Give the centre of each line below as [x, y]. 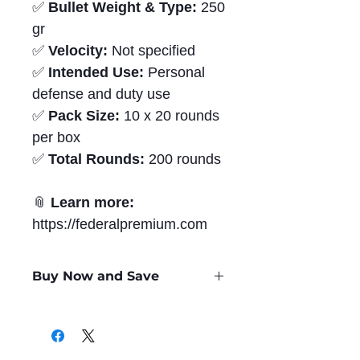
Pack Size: [84, 116]
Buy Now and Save [96, 276]
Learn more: [92, 203]
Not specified [151, 51]
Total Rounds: [96, 160]
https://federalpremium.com [120, 225]
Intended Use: [96, 73]
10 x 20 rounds [170, 116]
